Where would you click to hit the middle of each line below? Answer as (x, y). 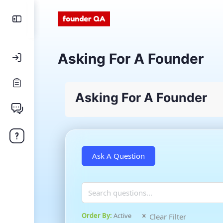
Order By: (98, 216)
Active (122, 216)
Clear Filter (168, 217)
